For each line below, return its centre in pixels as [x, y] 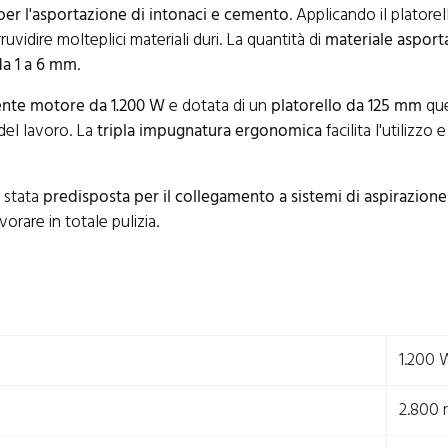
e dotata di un [218, 106]
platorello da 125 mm [346, 106]
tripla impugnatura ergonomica [209, 131]
